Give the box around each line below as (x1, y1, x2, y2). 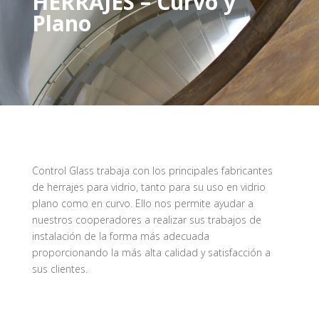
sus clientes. (31, 262, 88, 276)
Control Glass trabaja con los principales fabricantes (31, 164, 273, 177)
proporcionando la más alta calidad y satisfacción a (31, 246, 271, 259)
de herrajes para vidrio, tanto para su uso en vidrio (31, 180, 266, 194)
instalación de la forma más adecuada (31, 229, 209, 243)
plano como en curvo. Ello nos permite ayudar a (31, 197, 253, 210)
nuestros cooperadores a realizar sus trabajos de (31, 213, 261, 226)
